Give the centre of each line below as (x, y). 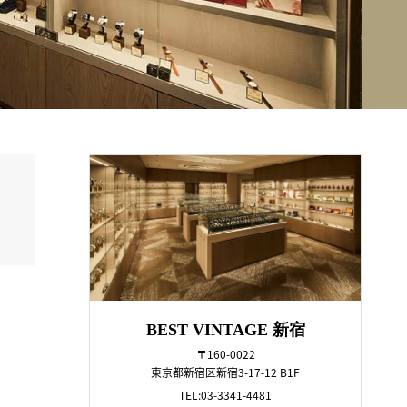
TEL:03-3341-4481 (225, 395)
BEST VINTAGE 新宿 (225, 329)
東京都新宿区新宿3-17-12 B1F (225, 372)
